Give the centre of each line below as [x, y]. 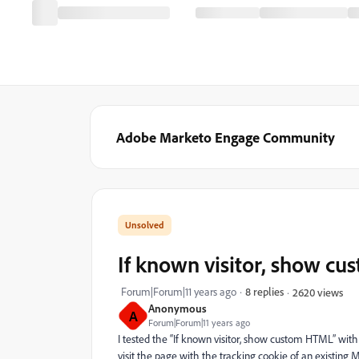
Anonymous [177, 308]
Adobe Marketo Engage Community [226, 137]
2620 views [318, 292]
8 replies [264, 291]
